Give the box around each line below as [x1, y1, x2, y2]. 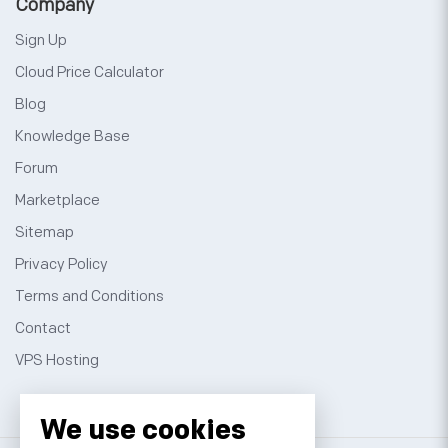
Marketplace [15, 190, 100, 210]
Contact [15, 318, 71, 338]
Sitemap [15, 222, 74, 242]
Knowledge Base [15, 126, 130, 146]
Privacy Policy [15, 254, 108, 274]
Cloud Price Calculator [15, 62, 164, 82]
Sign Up [15, 30, 67, 50]
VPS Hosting [15, 350, 99, 370]
